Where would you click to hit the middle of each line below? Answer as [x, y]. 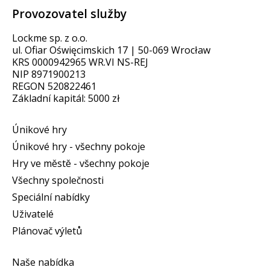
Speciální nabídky [51, 197]
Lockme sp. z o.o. [50, 38]
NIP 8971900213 [49, 74]
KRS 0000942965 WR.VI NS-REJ [80, 62]
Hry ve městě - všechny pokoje [81, 163]
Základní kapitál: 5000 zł [66, 98]
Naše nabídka [43, 262]
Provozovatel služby [69, 13]
